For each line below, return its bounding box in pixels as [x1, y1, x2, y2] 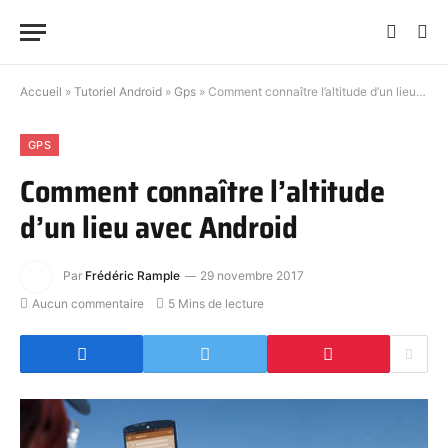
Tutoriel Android [74, 84, 162, 99]
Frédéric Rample [85, 268, 180, 284]
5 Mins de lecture [168, 296, 264, 311]
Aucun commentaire [32, 296, 144, 311]
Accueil [20, 84, 62, 99]
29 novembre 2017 [200, 268, 304, 284]
